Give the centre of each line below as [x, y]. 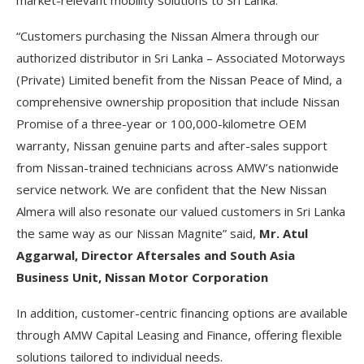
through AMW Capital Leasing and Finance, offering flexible [179, 335]
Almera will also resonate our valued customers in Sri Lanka [181, 211]
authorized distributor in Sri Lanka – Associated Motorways [181, 58]
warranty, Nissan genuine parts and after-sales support [172, 145]
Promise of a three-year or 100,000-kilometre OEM [161, 123]
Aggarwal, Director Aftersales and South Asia [156, 255]
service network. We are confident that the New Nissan [171, 189]
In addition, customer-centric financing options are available [182, 313]
